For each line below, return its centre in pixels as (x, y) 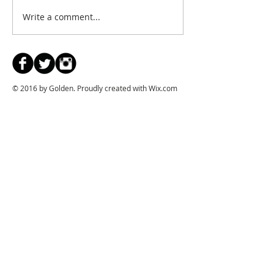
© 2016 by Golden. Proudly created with (80, 88)
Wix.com (163, 88)
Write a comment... (61, 17)
